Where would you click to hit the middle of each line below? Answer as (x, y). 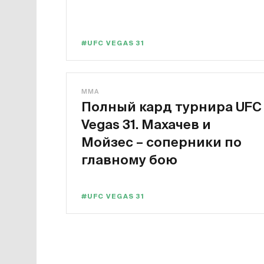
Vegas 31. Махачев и (146, 124)
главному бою (129, 159)
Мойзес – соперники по (161, 142)
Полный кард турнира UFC (171, 106)
